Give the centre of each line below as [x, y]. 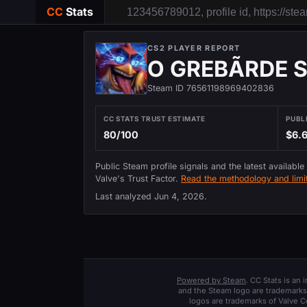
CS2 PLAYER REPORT [194, 48]
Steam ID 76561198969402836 [211, 88]
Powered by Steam [211, 281]
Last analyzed [125, 197]
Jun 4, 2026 [179, 197]
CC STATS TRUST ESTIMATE [155, 119]
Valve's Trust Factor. [138, 178]
